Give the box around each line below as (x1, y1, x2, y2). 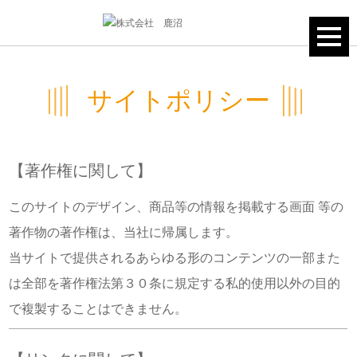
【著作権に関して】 (9, 161, 153, 179)
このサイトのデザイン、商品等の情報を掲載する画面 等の (9, 199, 344, 214)
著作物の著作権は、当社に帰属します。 (9, 225, 239, 239)
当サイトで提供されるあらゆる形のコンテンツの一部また (9, 250, 341, 265)
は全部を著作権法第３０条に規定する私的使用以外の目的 (9, 276, 341, 290)
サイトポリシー (87, 85, 270, 115)
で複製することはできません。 (9, 301, 188, 316)
